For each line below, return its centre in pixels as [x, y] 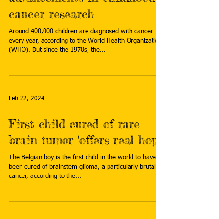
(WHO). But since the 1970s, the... [57, 50]
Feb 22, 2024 [27, 99]
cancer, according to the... [45, 176]
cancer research [52, 14]
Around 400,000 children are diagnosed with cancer [81, 32]
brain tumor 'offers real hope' [87, 140]
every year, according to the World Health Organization [85, 41]
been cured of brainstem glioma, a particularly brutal [82, 167]
